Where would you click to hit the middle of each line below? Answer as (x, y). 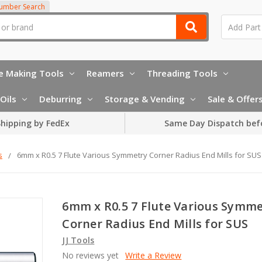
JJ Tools (78, 240)
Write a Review (154, 255)
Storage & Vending (145, 99)
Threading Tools (182, 73)
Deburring (61, 99)
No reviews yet (91, 255)
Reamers (105, 73)
